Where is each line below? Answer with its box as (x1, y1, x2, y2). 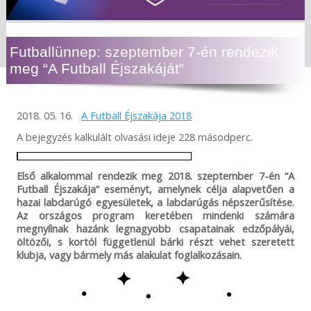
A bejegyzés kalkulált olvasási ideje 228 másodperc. (16, 130, 253, 144)
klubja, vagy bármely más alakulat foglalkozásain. (16, 248, 242, 262)
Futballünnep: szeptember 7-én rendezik (9, 44, 278, 60)
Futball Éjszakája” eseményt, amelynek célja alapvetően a (16, 182, 295, 196)
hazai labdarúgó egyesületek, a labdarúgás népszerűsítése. (16, 195, 295, 210)
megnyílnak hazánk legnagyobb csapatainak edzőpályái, (16, 221, 295, 236)
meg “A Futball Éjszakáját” (9, 60, 184, 77)
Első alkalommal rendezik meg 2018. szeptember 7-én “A (16, 169, 295, 183)
